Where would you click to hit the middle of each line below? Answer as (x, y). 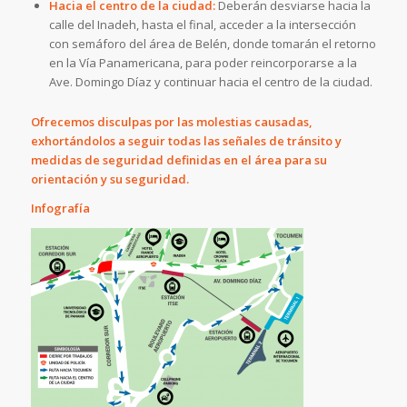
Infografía (60, 208)
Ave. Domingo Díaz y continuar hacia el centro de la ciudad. (210, 81)
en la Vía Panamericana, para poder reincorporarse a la (203, 62)
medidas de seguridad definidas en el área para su (179, 159)
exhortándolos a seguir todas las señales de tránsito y (186, 140)
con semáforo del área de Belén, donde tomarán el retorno (212, 43)
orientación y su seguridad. (109, 179)
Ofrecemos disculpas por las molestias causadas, (171, 121)
